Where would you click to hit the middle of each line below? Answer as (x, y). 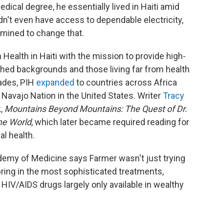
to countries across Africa (126, 82)
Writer (150, 95)
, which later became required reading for (110, 122)
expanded (55, 82)
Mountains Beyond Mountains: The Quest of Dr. (96, 109)
